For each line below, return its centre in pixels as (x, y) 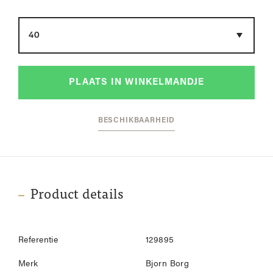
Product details (77, 195)
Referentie (38, 240)
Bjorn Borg (168, 264)
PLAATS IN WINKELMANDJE (136, 83)
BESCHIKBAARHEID (136, 121)
